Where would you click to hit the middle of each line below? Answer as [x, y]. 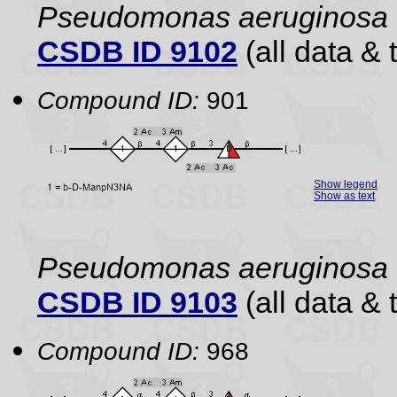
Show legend [346, 184]
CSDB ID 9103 [137, 302]
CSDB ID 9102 [137, 51]
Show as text [344, 195]
